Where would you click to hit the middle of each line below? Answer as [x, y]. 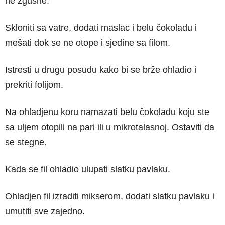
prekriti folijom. [34, 85]
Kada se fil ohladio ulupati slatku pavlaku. [88, 169]
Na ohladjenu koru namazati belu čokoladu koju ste [107, 112]
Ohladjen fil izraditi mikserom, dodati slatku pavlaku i [110, 196]
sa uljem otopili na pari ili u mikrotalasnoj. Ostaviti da [110, 127]
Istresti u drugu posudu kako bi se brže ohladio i [101, 70]
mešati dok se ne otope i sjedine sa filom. [88, 42]
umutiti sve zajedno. [45, 211]
